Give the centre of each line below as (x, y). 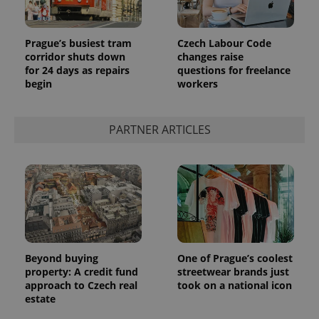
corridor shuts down (75, 56)
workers (198, 83)
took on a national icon (235, 285)
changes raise (210, 56)
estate (40, 298)
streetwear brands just (233, 271)
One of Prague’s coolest (235, 258)
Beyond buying (62, 258)
